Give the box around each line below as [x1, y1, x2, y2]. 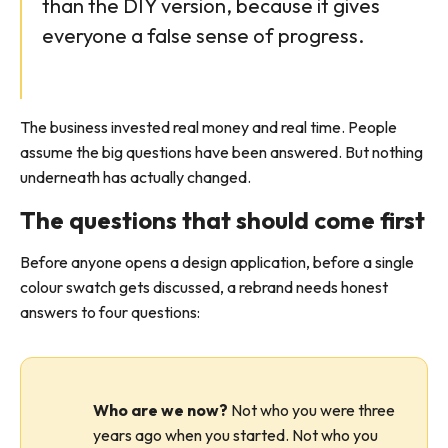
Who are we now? [93, 400, 228, 420]
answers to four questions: [20, 302, 200, 322]
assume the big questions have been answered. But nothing [20, 142, 423, 162]
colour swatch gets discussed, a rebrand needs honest [20, 277, 388, 297]
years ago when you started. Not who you [93, 425, 378, 445]
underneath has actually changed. [20, 167, 251, 187]
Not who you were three [228, 400, 395, 420]
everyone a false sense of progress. [42, 23, 364, 48]
